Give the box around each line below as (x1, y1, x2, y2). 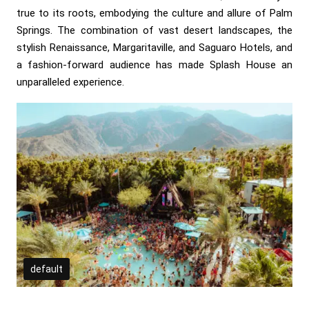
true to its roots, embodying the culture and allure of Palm (17, 6, 292, 19)
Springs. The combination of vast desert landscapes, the (17, 23, 292, 37)
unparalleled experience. (17, 75, 124, 88)
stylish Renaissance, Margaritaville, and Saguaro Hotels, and (17, 41, 292, 54)
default (30, 263, 63, 275)
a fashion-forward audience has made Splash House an (17, 58, 292, 71)
